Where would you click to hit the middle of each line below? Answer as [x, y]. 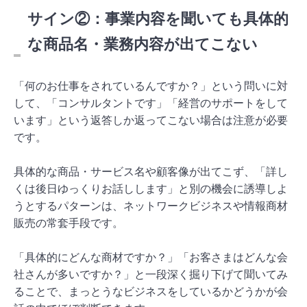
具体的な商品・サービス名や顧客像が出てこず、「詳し [151, 171]
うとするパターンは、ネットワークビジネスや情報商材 [151, 206]
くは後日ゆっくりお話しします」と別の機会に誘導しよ [151, 188]
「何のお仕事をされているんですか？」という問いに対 [151, 86]
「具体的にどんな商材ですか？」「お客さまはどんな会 [151, 257]
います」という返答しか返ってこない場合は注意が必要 [151, 120]
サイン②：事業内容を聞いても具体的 [158, 19]
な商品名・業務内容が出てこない [143, 44]
